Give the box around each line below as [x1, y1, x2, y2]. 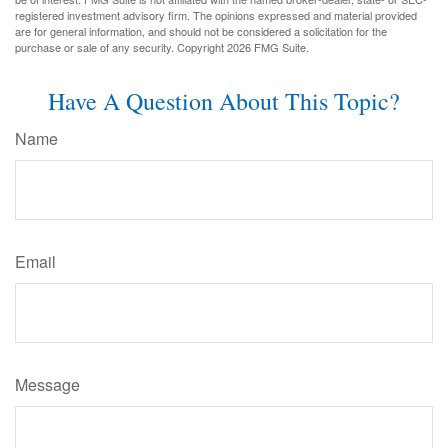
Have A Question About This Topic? [48, 84, 400, 117]
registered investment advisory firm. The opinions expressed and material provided [15, 6, 417, 23]
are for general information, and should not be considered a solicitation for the [15, 22, 387, 39]
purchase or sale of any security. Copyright [15, 38, 227, 55]
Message [15, 372, 80, 396]
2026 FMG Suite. [227, 38, 309, 55]
